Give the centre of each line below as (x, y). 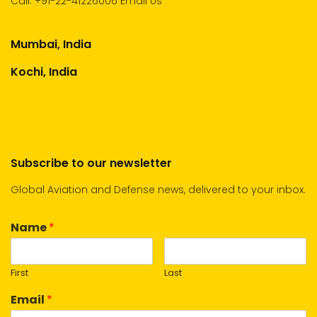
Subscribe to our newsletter (91, 163)
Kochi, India (44, 72)
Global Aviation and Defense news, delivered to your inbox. (158, 190)
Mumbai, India (51, 44)
